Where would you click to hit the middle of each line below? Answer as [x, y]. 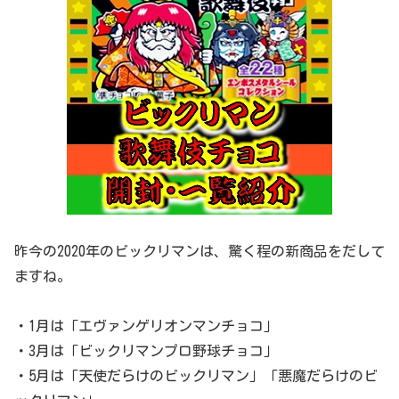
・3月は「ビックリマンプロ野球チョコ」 [146, 350]
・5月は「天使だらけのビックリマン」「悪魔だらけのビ [196, 375]
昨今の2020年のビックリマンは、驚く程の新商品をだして [199, 252]
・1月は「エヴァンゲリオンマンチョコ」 [146, 326]
